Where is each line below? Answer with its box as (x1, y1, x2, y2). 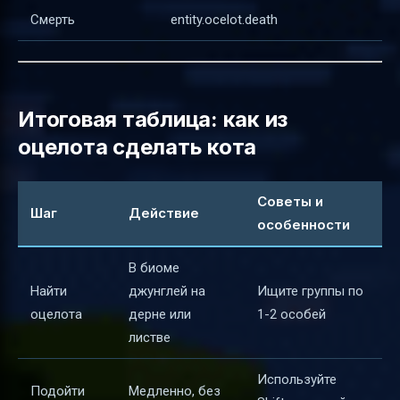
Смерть (30, 11, 75, 28)
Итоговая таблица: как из (18, 106, 288, 133)
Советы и (257, 192, 323, 210)
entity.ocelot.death (171, 11, 278, 28)
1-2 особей (257, 305, 326, 322)
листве (129, 329, 171, 346)
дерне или (129, 305, 191, 322)
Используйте (257, 371, 337, 387)
